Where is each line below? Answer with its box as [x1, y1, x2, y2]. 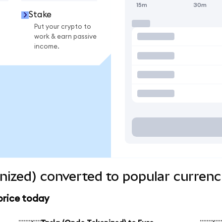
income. [34, 43, 59, 50]
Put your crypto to [34, 23, 91, 30]
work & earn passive [34, 33, 97, 40]
